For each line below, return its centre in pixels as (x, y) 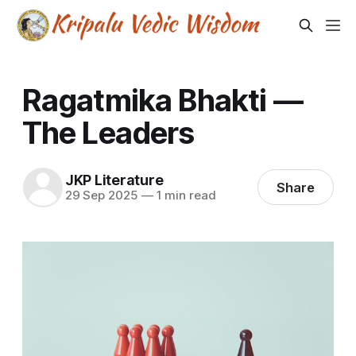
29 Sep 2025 (101, 195)
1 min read (184, 195)
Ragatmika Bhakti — (162, 100)
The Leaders (108, 132)
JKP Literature (114, 180)
